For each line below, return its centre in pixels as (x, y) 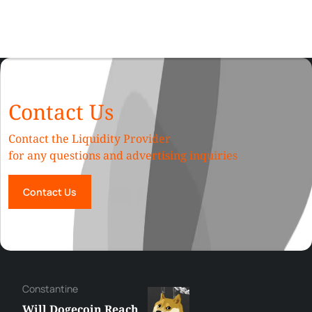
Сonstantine (50, 288)
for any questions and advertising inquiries (123, 155)
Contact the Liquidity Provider (89, 138)
